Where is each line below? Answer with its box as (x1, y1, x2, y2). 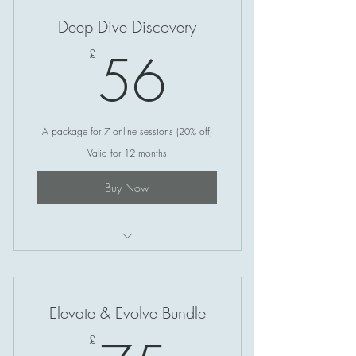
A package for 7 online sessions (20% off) (42, 124, 212, 138)
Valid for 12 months (87, 145, 167, 160)
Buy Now (105, 180, 149, 195)
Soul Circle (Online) (82, 253, 172, 269)
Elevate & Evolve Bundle (48, 301, 206, 323)
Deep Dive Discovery (58, 15, 196, 37)
